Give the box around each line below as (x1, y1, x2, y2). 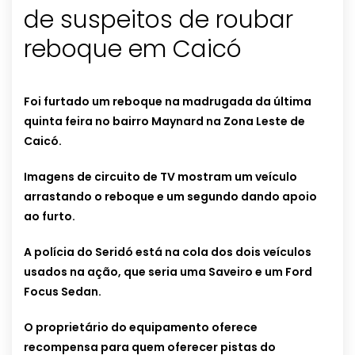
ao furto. (24, 208, 75, 225)
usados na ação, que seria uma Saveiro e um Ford (24, 264, 312, 281)
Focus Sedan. (24, 284, 101, 300)
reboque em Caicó (24, 32, 242, 67)
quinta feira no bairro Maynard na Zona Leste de (24, 113, 305, 130)
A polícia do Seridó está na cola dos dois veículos (24, 244, 311, 261)
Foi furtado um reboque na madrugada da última (24, 94, 311, 110)
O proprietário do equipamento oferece (24, 319, 258, 336)
